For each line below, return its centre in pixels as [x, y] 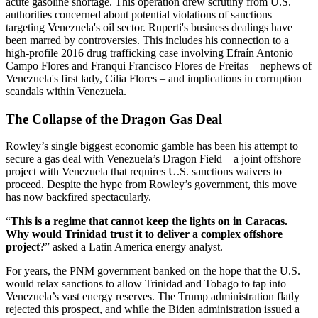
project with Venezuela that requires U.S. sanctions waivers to [144, 172]
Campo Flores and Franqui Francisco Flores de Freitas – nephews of [159, 65]
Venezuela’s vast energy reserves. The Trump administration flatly [153, 297]
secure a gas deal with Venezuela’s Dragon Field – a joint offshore [153, 159]
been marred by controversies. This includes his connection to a [147, 40]
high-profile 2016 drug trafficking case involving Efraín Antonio [149, 53]
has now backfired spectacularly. [78, 197]
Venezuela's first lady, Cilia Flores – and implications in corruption [154, 78]
